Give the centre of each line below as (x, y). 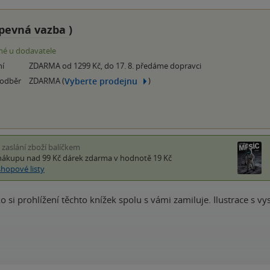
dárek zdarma (87, 158)
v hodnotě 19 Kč (142, 158)
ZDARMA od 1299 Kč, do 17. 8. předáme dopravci (115, 66)
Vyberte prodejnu (101, 81)
